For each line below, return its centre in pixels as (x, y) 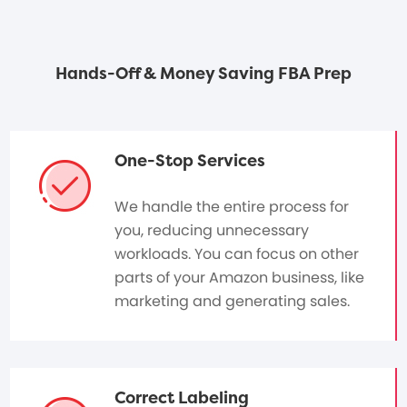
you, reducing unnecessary (212, 231)
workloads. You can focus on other (237, 254)
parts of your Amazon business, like (240, 278)
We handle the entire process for (232, 207)
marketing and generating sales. (233, 302)
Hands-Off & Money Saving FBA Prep (203, 74)
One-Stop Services (190, 161)
